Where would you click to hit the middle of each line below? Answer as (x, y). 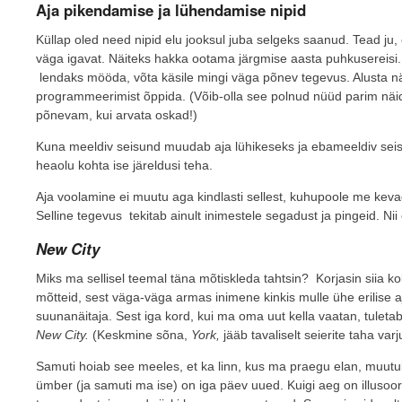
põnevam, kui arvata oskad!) (117, 115)
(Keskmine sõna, (140, 335)
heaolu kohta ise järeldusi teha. (124, 166)
